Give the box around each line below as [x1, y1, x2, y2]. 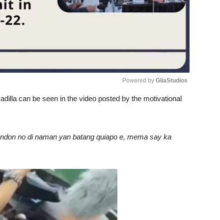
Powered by [122, 77, 156, 84]
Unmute [138, 104, 166, 113]
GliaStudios [156, 77, 188, 84]
